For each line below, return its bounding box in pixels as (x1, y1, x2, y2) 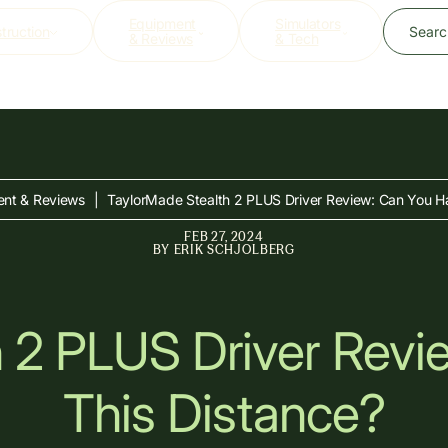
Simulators (275, 15, 341, 32)
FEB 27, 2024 (183, 229, 265, 244)
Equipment (128, 15, 197, 32)
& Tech (275, 30, 319, 47)
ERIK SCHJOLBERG (173, 242, 296, 257)
